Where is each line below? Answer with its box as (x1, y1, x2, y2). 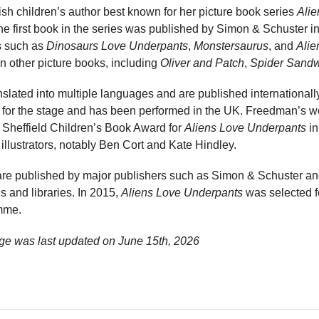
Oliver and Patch (160, 57, 244, 69)
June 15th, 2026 (118, 234, 199, 247)
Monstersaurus (194, 40, 268, 52)
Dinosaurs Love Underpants (46, 40, 188, 52)
